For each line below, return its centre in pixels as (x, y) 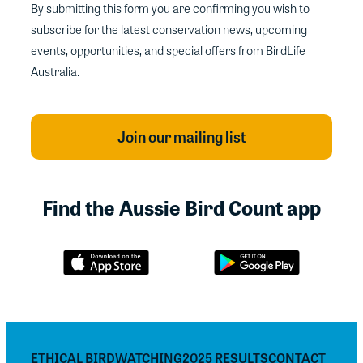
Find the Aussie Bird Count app (181, 207)
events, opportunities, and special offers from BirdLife (168, 51)
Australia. (55, 72)
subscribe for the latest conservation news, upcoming (169, 30)
